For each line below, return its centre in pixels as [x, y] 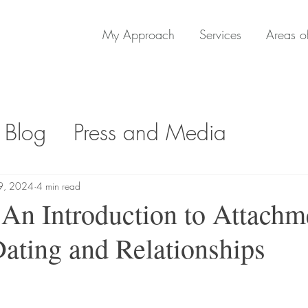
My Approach [139, 34]
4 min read [58, 186]
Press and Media [150, 132]
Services [220, 34]
